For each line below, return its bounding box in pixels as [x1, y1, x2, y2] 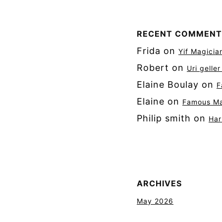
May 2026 [137, 197, 173, 205]
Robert [137, 62, 169, 73]
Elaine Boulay [137, 79, 199, 90]
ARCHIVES [137, 178, 182, 188]
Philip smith [137, 113, 191, 123]
